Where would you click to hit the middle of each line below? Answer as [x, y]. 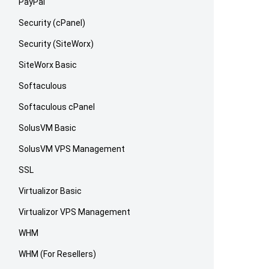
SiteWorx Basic [48, 65]
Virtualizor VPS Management [75, 212]
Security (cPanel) [52, 23]
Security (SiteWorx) [56, 44]
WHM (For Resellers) [58, 254]
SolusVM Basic [48, 128]
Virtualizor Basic [50, 191]
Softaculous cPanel [57, 107]
